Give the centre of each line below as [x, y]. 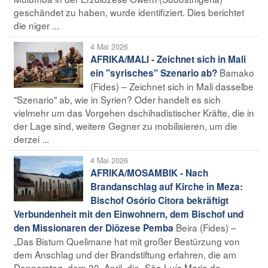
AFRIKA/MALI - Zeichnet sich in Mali [168, 59]
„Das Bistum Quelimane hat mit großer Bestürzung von [127, 241]
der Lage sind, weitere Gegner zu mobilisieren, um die [126, 125]
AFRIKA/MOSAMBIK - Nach [149, 173]
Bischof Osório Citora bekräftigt [159, 200]
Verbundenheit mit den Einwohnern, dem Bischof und [129, 214]
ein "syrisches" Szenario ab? [154, 73]
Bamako [237, 72]
